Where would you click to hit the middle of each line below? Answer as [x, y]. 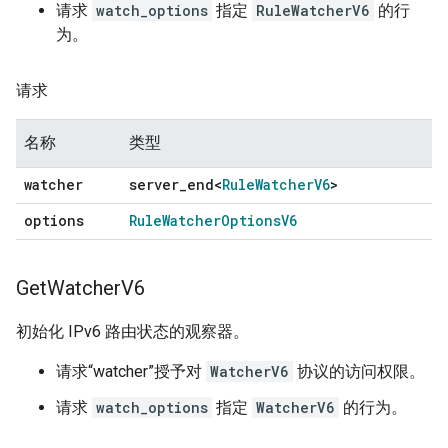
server [154, 184]
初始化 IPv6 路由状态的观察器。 [132, 331]
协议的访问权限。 [359, 371]
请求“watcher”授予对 [131, 371]
